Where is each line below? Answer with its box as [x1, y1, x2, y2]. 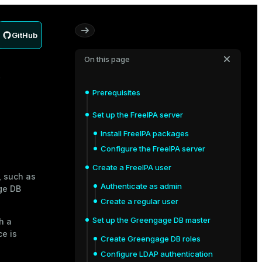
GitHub [12, 30, 37, 40]
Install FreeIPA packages [101, 129, 189, 138]
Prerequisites [92, 88, 140, 97]
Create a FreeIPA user [92, 163, 171, 172]
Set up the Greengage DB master [92, 215, 211, 225]
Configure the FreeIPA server [101, 144, 205, 153]
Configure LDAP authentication [101, 249, 213, 258]
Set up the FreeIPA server [92, 110, 183, 119]
